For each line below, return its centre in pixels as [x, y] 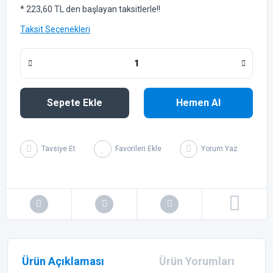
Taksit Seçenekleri [55, 29]
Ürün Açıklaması [63, 261]
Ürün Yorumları [197, 261]
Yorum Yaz [219, 149]
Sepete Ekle [75, 102]
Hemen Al [198, 102]
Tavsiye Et [58, 149]
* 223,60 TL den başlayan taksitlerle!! [90, 9]
